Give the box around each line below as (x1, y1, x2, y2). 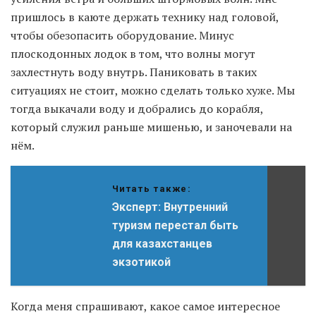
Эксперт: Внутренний (111, 200, 228, 214)
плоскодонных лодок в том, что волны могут (11, 46, 255, 62)
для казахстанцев (111, 237, 212, 251)
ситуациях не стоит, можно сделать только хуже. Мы (11, 83, 295, 99)
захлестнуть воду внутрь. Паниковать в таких (11, 64, 257, 80)
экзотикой (111, 255, 171, 269)
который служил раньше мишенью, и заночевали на (11, 119, 292, 135)
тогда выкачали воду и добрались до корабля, (11, 101, 263, 117)
